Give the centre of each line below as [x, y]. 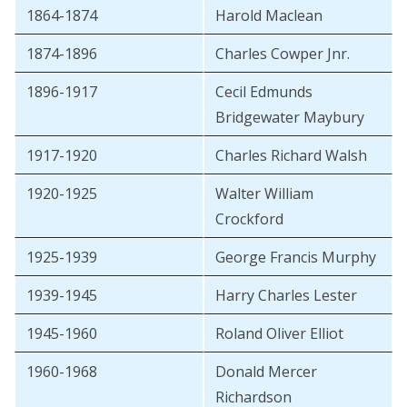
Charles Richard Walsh [291, 156]
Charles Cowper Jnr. [283, 54]
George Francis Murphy [296, 258]
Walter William [264, 194]
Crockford [249, 219]
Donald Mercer [266, 372]
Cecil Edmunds [264, 92]
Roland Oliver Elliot [279, 334]
